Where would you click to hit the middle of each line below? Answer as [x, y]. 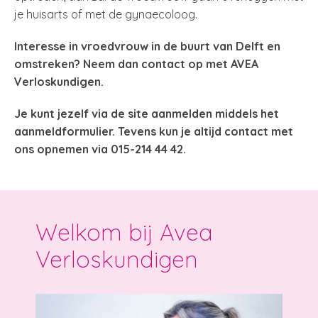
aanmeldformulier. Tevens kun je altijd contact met [154, 131]
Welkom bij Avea [124, 232]
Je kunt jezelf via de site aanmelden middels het [147, 114]
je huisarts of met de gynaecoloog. [106, 14]
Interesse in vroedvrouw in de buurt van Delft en [147, 46]
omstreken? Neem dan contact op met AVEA [136, 64]
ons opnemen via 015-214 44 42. [100, 149]
